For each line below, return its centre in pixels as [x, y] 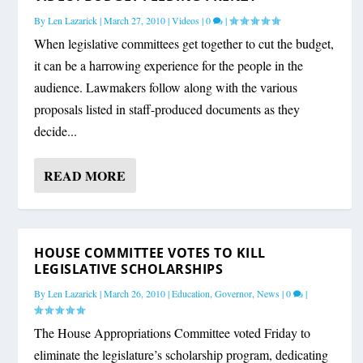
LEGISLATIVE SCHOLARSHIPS [129, 269]
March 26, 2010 [135, 294]
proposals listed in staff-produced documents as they [167, 109]
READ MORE [85, 176]
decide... [56, 131]
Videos [186, 21]
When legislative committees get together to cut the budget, [184, 44]
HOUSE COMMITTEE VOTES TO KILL [150, 253]
